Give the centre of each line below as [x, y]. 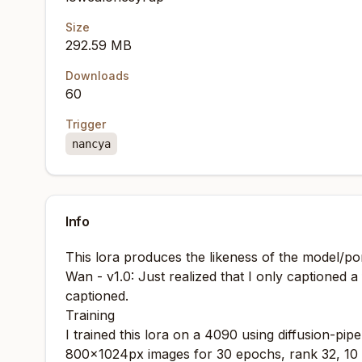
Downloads [97, 76]
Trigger [86, 124]
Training [90, 315]
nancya [91, 144]
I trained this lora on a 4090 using [172, 335]
